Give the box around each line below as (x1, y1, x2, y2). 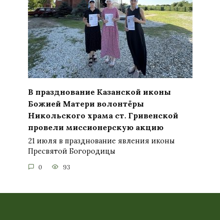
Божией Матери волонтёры (27, 98, 144, 109)
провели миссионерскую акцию (27, 122, 164, 132)
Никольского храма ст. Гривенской (27, 110, 178, 120)
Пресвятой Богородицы (27, 147, 115, 156)
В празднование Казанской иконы (27, 86, 171, 97)
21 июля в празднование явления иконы (27, 137, 175, 146)
